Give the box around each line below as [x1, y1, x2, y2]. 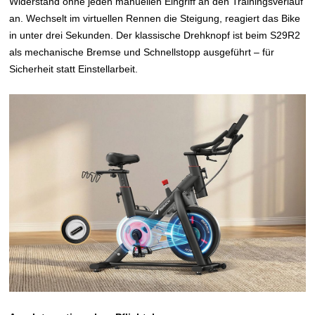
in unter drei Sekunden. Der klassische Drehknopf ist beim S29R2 [9, 29, 301, 41]
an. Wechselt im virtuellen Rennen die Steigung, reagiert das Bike [9, 12, 301, 24]
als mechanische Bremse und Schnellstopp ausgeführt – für [9, 46, 275, 58]
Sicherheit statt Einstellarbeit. [9, 63, 139, 75]
